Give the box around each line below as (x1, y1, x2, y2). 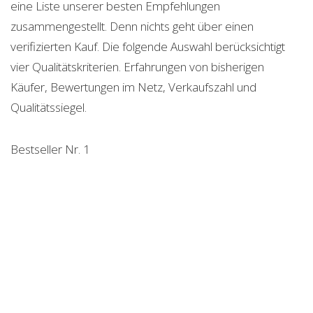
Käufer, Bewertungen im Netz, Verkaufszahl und (10, 79, 256, 96)
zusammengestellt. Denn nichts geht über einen (10, 18, 254, 35)
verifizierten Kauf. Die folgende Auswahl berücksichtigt (10, 38, 285, 55)
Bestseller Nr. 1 (10, 141, 90, 158)
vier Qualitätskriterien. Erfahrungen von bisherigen (10, 59, 264, 75)
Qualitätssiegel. (10, 99, 87, 116)
